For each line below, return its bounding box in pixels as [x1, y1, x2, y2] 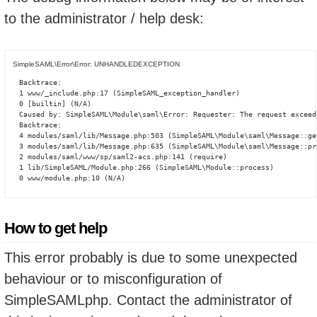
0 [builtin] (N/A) [19, 99, 91, 108]
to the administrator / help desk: [4, 10, 204, 26]
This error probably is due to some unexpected [4, 250, 297, 266]
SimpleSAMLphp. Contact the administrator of [4, 292, 292, 309]
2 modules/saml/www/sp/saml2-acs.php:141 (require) [19, 152, 227, 161]
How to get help [4, 219, 107, 238]
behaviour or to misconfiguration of [4, 271, 222, 287]
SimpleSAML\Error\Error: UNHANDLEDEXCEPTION [13, 59, 180, 68]
